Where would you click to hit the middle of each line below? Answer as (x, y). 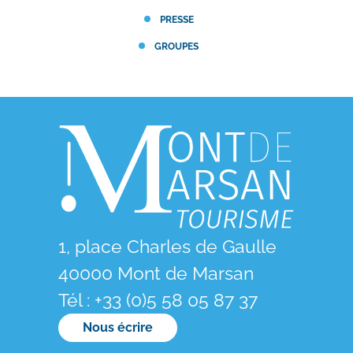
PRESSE (176, 19)
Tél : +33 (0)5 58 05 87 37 (158, 299)
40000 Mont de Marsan (156, 273)
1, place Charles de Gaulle (167, 246)
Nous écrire (117, 327)
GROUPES (176, 46)
